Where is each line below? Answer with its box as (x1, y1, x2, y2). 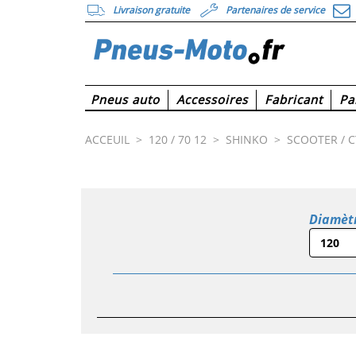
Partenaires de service (226, 3, 325, 17)
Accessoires (176, 91, 248, 107)
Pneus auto (91, 91, 160, 107)
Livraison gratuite (113, 3, 190, 17)
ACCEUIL (85, 131, 130, 147)
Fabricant (265, 91, 323, 107)
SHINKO (226, 131, 268, 147)
